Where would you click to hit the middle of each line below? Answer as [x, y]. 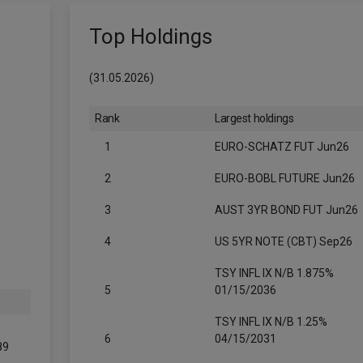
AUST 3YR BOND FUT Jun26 [286, 210]
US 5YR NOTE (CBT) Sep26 [284, 241]
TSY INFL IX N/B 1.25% [271, 322]
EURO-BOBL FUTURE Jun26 [285, 178]
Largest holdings [254, 118]
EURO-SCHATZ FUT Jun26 [282, 147]
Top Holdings [151, 36]
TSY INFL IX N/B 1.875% [274, 273]
